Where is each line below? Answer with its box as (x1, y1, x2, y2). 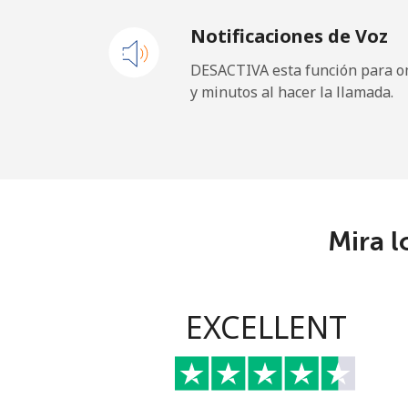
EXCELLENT (185, 306, 347, 348)
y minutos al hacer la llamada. (190, 82, 393, 102)
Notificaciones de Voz (190, 24, 388, 48)
